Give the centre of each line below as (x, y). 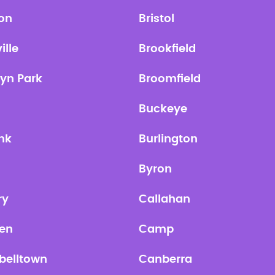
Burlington (168, 139)
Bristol (157, 19)
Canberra (165, 260)
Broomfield (170, 79)
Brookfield (167, 49)
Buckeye (163, 109)
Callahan (165, 199)
